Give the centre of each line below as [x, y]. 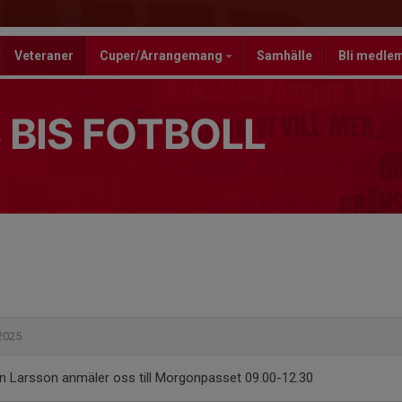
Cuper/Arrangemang [162, 56]
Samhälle [284, 56]
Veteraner [44, 56]
